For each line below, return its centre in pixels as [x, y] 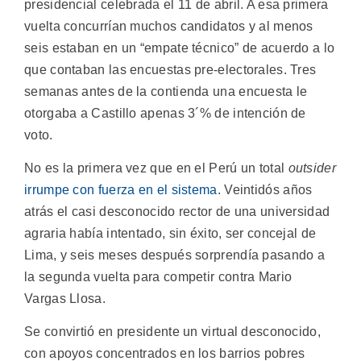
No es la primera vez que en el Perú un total [156, 168]
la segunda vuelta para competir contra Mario [158, 276]
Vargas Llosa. [65, 298]
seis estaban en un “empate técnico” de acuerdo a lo [180, 48]
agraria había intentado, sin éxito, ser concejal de [170, 233]
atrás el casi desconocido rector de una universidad [177, 211]
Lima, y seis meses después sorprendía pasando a [175, 255]
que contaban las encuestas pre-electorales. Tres [170, 69]
